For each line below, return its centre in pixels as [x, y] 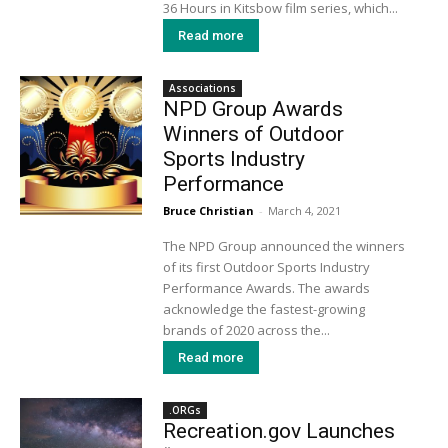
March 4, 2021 [304, 210]
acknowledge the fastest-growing [263, 308]
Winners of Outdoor [253, 133]
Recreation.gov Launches [278, 430]
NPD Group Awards [252, 108]
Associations [202, 87]
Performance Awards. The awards [266, 287]
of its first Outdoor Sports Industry [266, 266]
